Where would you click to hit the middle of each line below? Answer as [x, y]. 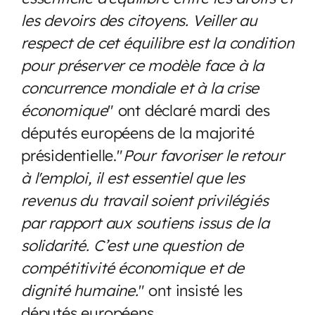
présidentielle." [72, 155]
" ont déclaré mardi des [189, 110]
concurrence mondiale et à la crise [140, 87]
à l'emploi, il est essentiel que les [133, 177]
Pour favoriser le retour [204, 155]
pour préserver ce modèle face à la [143, 65]
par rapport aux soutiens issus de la [145, 222]
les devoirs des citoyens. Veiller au [139, 20]
